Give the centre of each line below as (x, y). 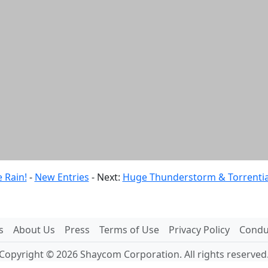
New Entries (62, 177)
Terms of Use (129, 230)
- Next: (107, 177)
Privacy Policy (199, 230)
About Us (34, 230)
